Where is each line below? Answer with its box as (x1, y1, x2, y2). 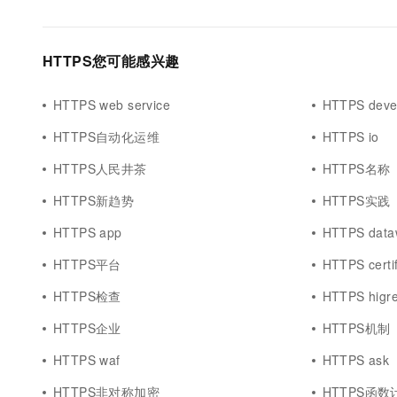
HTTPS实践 (322, 191, 391, 209)
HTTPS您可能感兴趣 (43, 51, 180, 71)
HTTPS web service (53, 96, 170, 113)
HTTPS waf (53, 351, 121, 369)
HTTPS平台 (53, 255, 121, 273)
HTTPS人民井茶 (53, 160, 147, 177)
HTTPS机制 (322, 319, 391, 337)
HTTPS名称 (322, 160, 391, 177)
